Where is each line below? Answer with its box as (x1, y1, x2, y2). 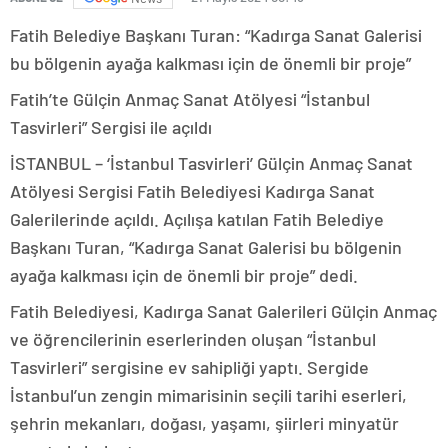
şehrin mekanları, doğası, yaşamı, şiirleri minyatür (10, 412, 399, 435)
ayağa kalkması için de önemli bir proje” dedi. (10, 264, 358, 287)
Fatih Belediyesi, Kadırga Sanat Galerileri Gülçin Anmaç (10, 300, 437, 323)
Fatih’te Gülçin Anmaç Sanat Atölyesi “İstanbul (10, 88, 370, 111)
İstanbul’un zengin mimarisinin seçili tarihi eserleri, (10, 384, 407, 407)
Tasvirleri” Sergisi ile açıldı (10, 116, 212, 139)
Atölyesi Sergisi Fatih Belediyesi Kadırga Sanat (10, 180, 375, 203)
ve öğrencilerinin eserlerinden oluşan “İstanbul (10, 328, 376, 351)
